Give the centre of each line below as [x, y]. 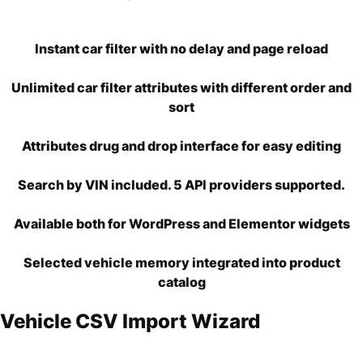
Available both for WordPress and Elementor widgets [181, 223]
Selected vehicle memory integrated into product [181, 262]
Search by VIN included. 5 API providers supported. [181, 184]
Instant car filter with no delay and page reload [181, 48]
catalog [181, 282]
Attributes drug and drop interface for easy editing [181, 145]
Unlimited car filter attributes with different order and [181, 87]
